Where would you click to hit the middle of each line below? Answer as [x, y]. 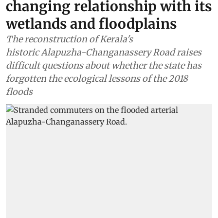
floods [19, 91]
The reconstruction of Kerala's [69, 39]
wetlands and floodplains [91, 24]
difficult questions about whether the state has [104, 65]
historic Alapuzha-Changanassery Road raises [104, 52]
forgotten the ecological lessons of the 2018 [97, 78]
